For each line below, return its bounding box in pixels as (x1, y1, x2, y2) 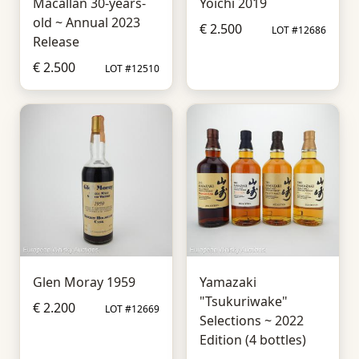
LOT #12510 (105, 62, 159, 75)
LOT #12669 (105, 302, 159, 316)
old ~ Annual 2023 (33, 14, 140, 31)
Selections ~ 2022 (200, 312, 304, 329)
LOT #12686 (272, 23, 326, 37)
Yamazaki (200, 273, 256, 291)
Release (33, 33, 79, 50)
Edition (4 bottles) (200, 331, 306, 349)
